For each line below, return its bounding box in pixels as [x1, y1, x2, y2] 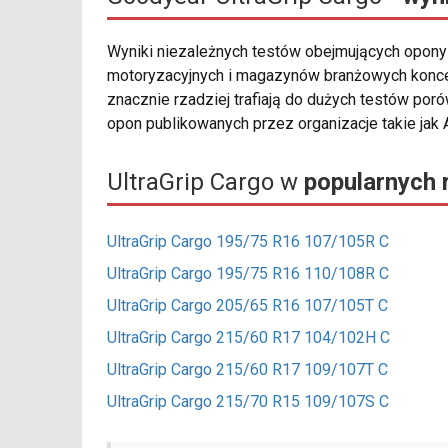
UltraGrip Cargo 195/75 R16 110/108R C [107, 264, 389, 283]
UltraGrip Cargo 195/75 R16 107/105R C [107, 232, 389, 251]
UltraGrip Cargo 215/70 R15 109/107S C [107, 392, 389, 411]
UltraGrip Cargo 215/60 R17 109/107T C [107, 360, 388, 379]
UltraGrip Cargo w [107, 168, 304, 196]
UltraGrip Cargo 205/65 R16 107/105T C [107, 296, 388, 315]
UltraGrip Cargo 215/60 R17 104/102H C [107, 328, 390, 347]
